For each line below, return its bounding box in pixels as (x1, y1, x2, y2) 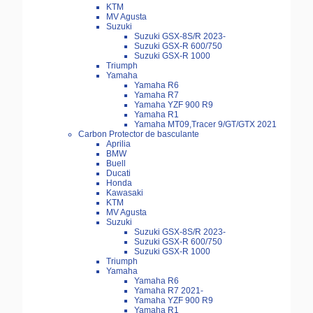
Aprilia (106, 139, 131, 150)
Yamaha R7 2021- (134, 286, 203, 296)
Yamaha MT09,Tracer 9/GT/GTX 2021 (134, 119, 277, 130)
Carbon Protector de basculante (78, 129, 199, 140)
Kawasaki (106, 188, 143, 198)
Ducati (106, 168, 131, 179)
